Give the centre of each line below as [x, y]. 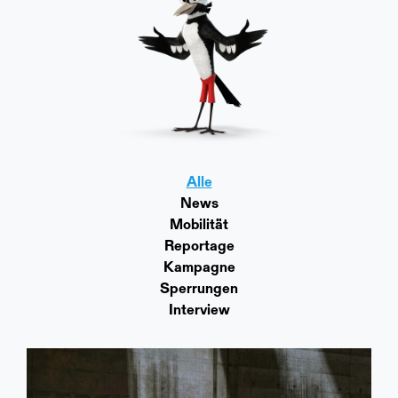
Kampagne [199, 268]
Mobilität [199, 226]
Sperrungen [199, 290]
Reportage [199, 247]
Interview [199, 311]
